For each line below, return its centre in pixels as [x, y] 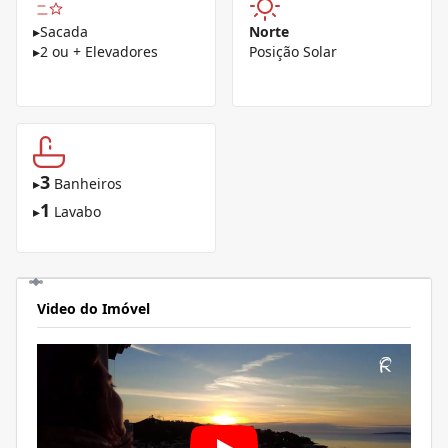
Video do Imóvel [93, 308]
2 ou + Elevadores [99, 51]
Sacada [64, 31]
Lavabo [77, 211]
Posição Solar [293, 51]
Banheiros [88, 183]
